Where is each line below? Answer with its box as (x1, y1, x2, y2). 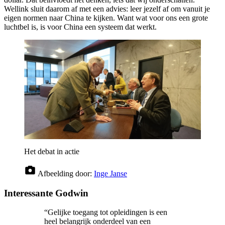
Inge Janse (94, 169, 127, 178)
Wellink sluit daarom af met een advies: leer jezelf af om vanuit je (4, 5, 210, 13)
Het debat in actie (24, 147, 79, 156)
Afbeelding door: (38, 169, 94, 178)
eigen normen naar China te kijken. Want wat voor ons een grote (4, 14, 208, 22)
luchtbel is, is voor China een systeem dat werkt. (4, 23, 157, 31)
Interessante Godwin (4, 187, 88, 198)
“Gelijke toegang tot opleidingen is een (44, 208, 167, 217)
